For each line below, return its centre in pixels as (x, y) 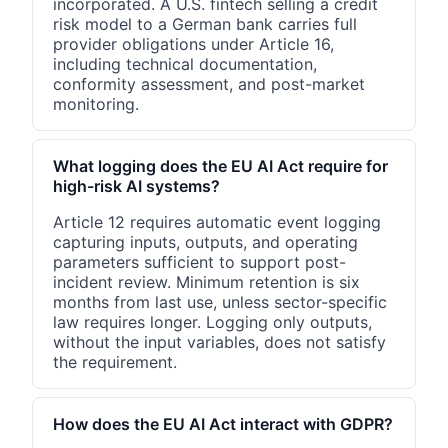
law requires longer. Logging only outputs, (212, 321)
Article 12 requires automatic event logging (217, 221)
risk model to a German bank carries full (205, 23)
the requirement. (115, 361)
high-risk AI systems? (136, 185)
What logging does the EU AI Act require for (220, 165)
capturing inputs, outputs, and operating (205, 241)
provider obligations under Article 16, (193, 43)
